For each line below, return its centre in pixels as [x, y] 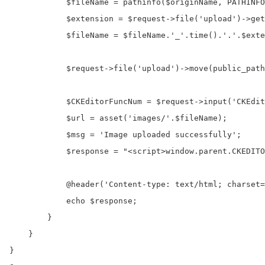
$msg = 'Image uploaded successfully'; [128, 134]
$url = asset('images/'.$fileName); [121, 118]
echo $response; [73, 201]
